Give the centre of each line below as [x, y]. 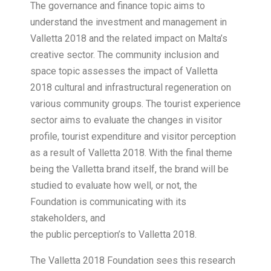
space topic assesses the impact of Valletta [124, 71]
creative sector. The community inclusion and [125, 55]
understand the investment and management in [129, 22]
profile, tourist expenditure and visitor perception [133, 137]
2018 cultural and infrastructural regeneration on [131, 88]
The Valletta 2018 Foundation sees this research [133, 261]
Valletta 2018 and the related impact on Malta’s [129, 39]
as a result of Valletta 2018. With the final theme [131, 153]
